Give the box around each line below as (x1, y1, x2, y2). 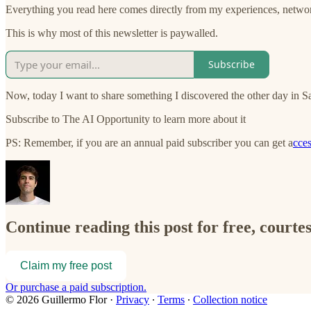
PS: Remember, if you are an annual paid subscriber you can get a (6, 136, 293, 149)
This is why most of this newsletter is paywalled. (6, 26, 218, 39)
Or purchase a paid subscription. (6, 281, 146, 294)
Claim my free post (20, 260, 112, 272)
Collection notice (193, 294, 267, 306)
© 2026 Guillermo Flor (6, 294, 107, 306)
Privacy (116, 294, 149, 306)
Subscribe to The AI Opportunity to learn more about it (6, 112, 246, 125)
